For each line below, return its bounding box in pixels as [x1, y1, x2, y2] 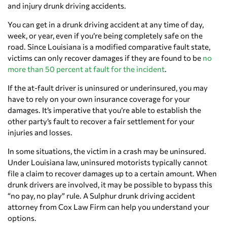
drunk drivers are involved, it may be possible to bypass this [8, 180, 212, 190]
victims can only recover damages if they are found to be [8, 53, 201, 63]
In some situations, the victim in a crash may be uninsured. [8, 146, 206, 156]
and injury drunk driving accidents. [8, 1, 126, 11]
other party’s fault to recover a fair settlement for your [8, 117, 195, 126]
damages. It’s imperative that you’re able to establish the [8, 105, 201, 115]
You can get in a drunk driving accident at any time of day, [8, 20, 204, 29]
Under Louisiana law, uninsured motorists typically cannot [8, 158, 207, 167]
